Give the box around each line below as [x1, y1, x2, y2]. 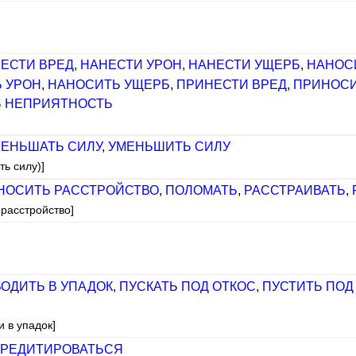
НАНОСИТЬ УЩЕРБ [48, 78, 171, 91]
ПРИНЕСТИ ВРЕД [176, 78, 288, 91]
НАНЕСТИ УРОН [79, 58, 182, 72]
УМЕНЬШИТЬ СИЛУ [107, 139, 230, 153]
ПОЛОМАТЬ [164, 183, 238, 197]
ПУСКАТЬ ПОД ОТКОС [118, 279, 256, 293]
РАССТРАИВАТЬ [243, 183, 346, 197]
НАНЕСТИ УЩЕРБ [188, 58, 300, 72]
